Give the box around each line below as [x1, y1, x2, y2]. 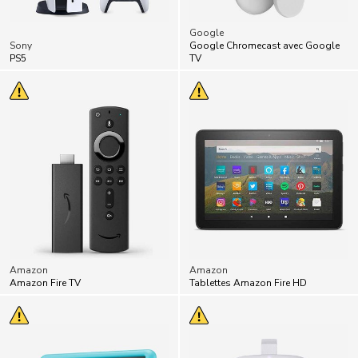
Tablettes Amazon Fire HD [189, 276, 307, 289]
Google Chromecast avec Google [189, 39, 340, 52]
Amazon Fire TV [10, 276, 81, 289]
